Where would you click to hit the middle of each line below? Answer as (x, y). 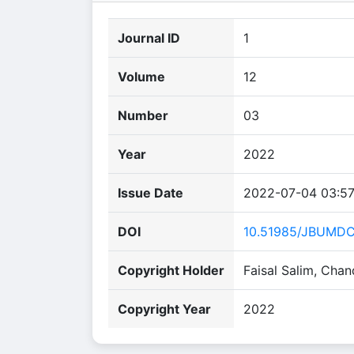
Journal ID (149, 38)
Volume (141, 77)
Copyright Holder (171, 270)
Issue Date (151, 193)
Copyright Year (164, 309)
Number (143, 115)
